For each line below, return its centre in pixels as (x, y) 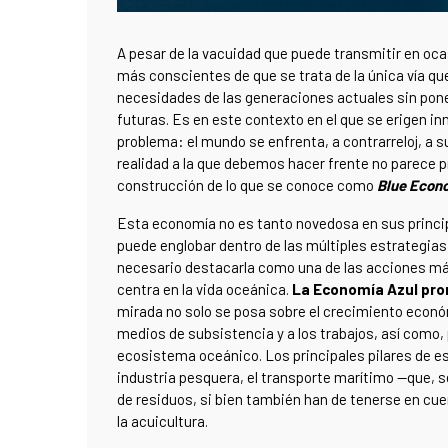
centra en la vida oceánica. (204, 288)
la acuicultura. (162, 420)
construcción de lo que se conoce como (247, 184)
